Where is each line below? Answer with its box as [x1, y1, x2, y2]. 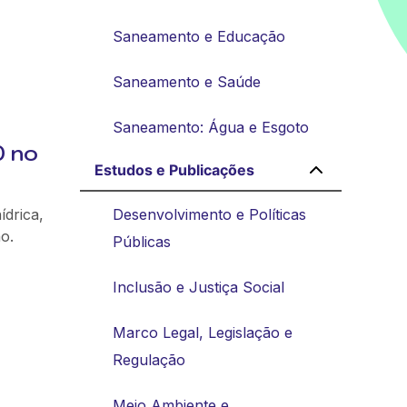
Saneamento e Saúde [113, 72, 261, 91]
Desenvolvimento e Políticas [113, 204, 306, 223]
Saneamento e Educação [113, 26, 285, 45]
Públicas [113, 232, 171, 251]
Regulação [113, 350, 185, 369]
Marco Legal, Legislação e [113, 323, 293, 342]
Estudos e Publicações [94, 160, 254, 179]
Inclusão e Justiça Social [113, 277, 284, 296]
